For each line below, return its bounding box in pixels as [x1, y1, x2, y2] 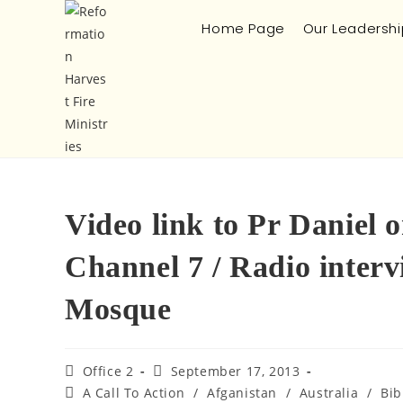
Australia [299, 384, 359, 401]
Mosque [65, 292, 172, 326]
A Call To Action [82, 384, 185, 401]
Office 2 [82, 363, 134, 380]
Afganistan [207, 384, 278, 401]
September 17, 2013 [170, 363, 300, 380]
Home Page [201, 19, 285, 38]
